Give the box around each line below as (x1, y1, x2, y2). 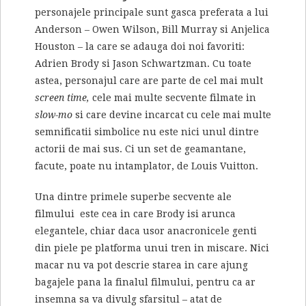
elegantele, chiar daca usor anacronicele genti (35, 225, 257, 237)
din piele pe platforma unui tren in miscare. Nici (35, 242, 269, 254)
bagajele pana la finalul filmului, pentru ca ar (35, 277, 255, 288)
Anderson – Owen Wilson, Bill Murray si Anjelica (35, 24, 270, 36)
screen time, (35, 92, 89, 104)
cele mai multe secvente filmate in (89, 92, 256, 104)
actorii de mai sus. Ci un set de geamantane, (35, 143, 246, 155)
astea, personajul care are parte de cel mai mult (35, 75, 263, 87)
